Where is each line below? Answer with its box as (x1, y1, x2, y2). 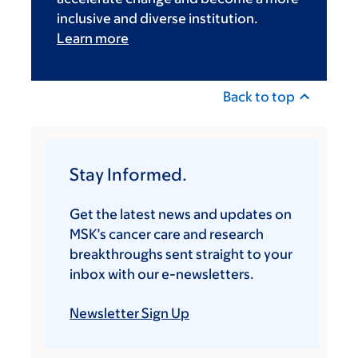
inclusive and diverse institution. (57, 10, 258, 26)
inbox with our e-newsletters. (70, 265, 254, 282)
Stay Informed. (70, 164, 187, 185)
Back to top (223, 88, 295, 105)
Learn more (57, 30, 129, 46)
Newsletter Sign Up (70, 304, 189, 321)
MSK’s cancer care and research (70, 225, 264, 242)
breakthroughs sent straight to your (70, 245, 292, 262)
